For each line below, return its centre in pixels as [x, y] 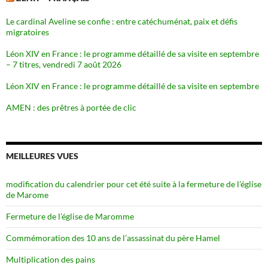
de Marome [27, 194]
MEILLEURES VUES [42, 156]
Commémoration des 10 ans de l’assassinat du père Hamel [113, 237]
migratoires [28, 32]
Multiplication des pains [51, 259]
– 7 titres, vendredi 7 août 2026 [64, 64]
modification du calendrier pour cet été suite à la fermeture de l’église [134, 184]
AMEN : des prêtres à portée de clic [71, 107]
